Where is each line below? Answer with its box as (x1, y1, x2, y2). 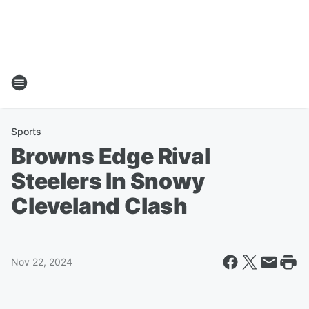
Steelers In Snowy (11, 168, 205, 195)
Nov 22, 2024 (11, 256, 72, 268)
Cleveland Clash (11, 192, 188, 219)
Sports (11, 126, 41, 137)
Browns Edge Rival (11, 143, 210, 170)
